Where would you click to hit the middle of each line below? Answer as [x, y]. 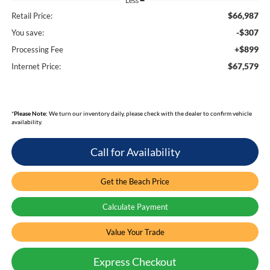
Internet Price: [36, 67]
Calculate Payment [135, 207]
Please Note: [30, 114]
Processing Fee [37, 50]
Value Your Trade [135, 232]
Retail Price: [32, 16]
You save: [27, 33]
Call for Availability [135, 152]
